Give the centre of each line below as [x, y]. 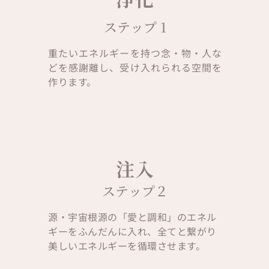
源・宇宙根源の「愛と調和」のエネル [132, 216]
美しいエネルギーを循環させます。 [127, 245]
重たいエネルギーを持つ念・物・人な [135, 53]
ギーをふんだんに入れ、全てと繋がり [132, 231]
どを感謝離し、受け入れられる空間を [135, 67]
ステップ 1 [135, 26]
